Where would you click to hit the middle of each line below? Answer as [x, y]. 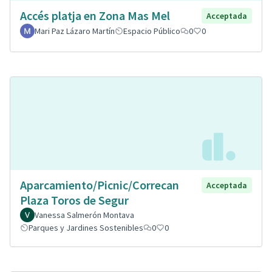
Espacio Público [152, 31]
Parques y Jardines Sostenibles [86, 227]
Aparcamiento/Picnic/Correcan [100, 185]
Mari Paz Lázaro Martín [75, 31]
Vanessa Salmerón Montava [84, 215]
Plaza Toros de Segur [74, 200]
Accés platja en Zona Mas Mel [95, 16]
